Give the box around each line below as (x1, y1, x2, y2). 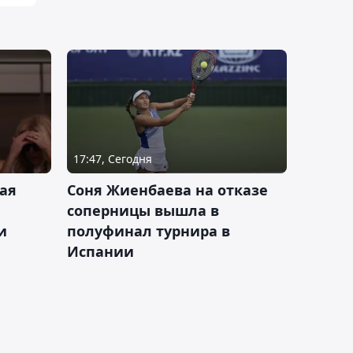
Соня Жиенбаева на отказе (67, 180, 268, 199)
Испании (67, 242, 134, 261)
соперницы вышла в (67, 201, 219, 220)
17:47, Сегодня (73, 151, 152, 166)
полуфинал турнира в (67, 221, 230, 240)
